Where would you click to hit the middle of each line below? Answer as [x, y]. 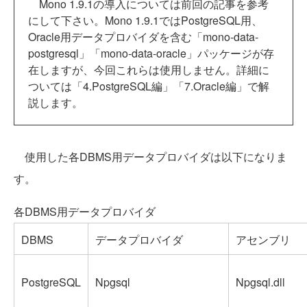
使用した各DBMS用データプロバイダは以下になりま [150, 156]
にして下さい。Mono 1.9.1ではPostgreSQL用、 [145, 20]
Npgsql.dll [260, 282]
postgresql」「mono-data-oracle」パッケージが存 [151, 53]
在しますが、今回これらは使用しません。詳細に [149, 69]
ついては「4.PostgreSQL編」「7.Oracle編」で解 [149, 86]
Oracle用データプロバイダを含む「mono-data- [143, 36]
